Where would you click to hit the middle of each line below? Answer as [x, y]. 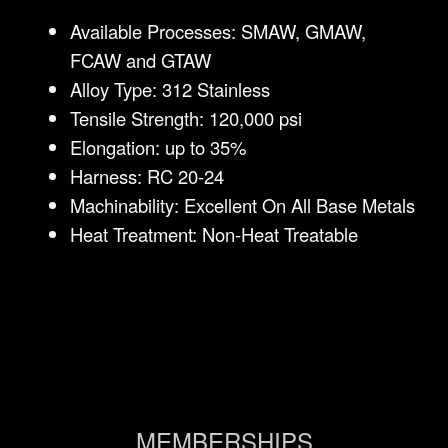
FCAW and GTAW [140, 60]
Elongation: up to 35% [158, 147]
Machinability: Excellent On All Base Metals [242, 205]
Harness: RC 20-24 [147, 176]
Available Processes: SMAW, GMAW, [218, 31]
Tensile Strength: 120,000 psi [186, 118]
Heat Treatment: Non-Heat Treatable [214, 234]
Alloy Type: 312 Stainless [170, 89]
